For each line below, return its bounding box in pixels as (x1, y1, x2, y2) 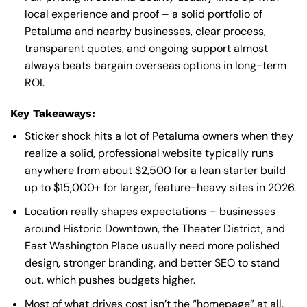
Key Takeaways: (10, 107, 95, 121)
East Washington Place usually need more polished (24, 238, 280, 253)
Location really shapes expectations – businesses (24, 204, 275, 219)
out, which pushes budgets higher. (24, 272, 195, 287)
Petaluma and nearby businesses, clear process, (24, 23, 266, 38)
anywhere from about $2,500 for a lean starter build (24, 163, 286, 178)
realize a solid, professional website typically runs (24, 146, 273, 161)
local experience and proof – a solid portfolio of (24, 6, 262, 21)
